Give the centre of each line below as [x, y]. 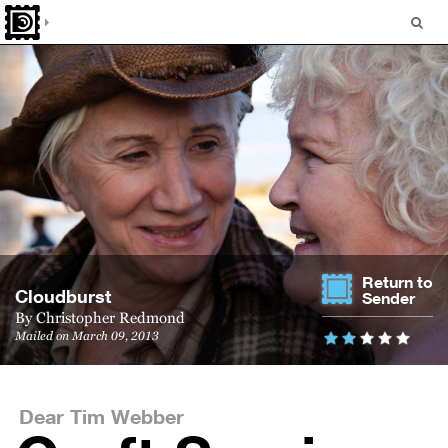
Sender [388, 298]
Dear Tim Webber [101, 416]
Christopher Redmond [110, 317]
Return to [397, 282]
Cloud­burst [63, 296]
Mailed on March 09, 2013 [87, 336]
